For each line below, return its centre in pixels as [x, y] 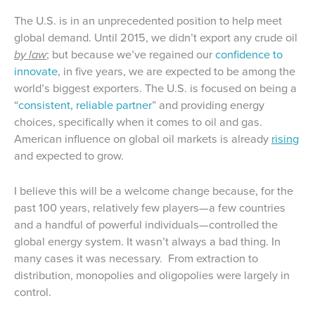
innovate [36, 71]
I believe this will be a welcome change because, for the [154, 191]
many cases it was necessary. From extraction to [136, 258]
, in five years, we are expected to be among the [176, 71]
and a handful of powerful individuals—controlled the [146, 224]
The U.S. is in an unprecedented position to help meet [148, 20]
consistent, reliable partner [85, 105]
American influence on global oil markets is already [143, 139]
